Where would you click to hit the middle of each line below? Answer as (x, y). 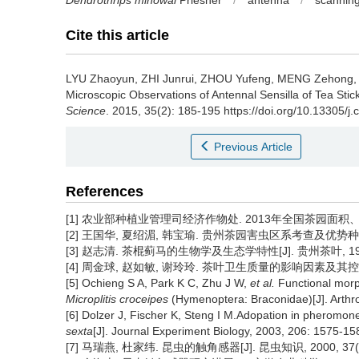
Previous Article (254, 147)
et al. (262, 283)
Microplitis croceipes (117, 299)
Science (86, 111)
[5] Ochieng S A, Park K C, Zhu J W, (158, 283)
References (105, 192)
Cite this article (117, 35)
